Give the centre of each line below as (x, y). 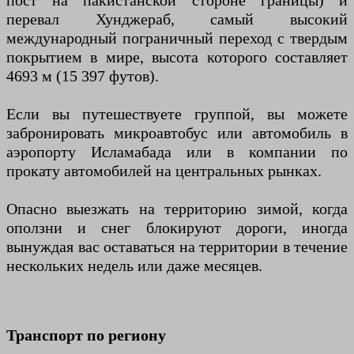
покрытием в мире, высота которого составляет (177, 57)
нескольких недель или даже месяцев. (134, 265)
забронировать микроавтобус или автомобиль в (177, 133)
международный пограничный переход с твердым (177, 38)
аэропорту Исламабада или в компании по (177, 152)
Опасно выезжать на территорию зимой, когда (177, 209)
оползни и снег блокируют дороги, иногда (177, 228)
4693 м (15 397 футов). (83, 76)
